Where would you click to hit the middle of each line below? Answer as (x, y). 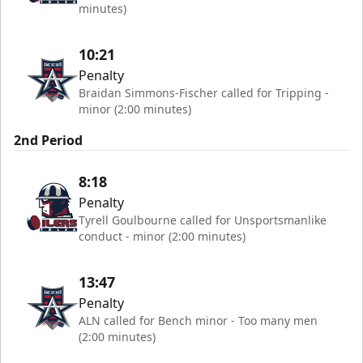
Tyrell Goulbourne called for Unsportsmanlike (203, 220)
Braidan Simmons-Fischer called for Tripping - (204, 92)
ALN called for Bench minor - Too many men (198, 320)
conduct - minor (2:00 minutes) (162, 236)
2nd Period (48, 140)
